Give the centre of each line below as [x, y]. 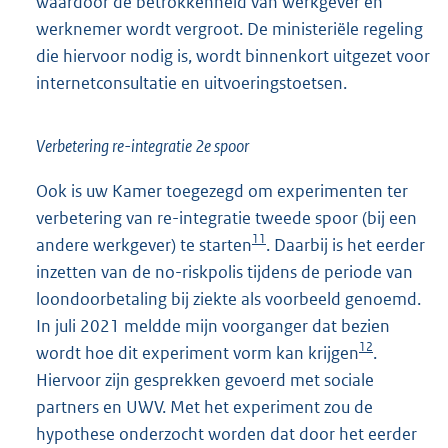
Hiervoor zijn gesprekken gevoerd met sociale [205, 380]
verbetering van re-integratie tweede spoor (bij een [226, 218]
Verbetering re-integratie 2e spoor [142, 146]
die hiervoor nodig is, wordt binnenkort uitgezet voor [233, 56]
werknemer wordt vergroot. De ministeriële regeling [229, 29]
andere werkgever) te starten [144, 245]
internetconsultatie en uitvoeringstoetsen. [191, 83]
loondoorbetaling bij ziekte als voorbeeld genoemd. [228, 299]
